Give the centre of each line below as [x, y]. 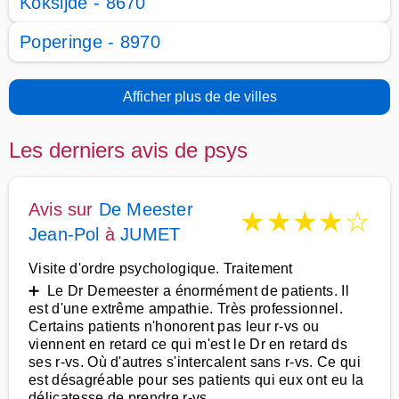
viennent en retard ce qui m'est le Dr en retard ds [188, 344]
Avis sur [64, 209]
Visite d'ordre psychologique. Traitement [161, 269]
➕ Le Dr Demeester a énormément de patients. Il [189, 291]
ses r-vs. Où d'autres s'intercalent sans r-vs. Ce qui [195, 362]
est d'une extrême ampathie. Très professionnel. [186, 309]
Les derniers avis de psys [128, 150]
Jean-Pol [64, 234]
